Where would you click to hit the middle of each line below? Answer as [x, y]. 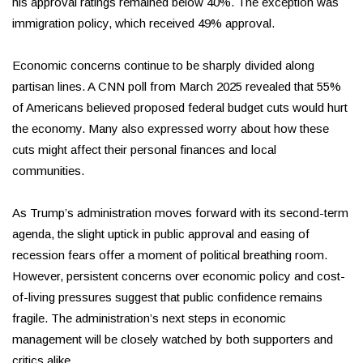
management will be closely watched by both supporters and [173, 340]
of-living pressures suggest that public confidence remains [167, 297]
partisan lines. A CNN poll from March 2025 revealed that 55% [177, 87]
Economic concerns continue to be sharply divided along [163, 66]
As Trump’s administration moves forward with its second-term [180, 213]
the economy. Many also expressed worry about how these [171, 129]
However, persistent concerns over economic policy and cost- [179, 276]
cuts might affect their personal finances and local [144, 150]
